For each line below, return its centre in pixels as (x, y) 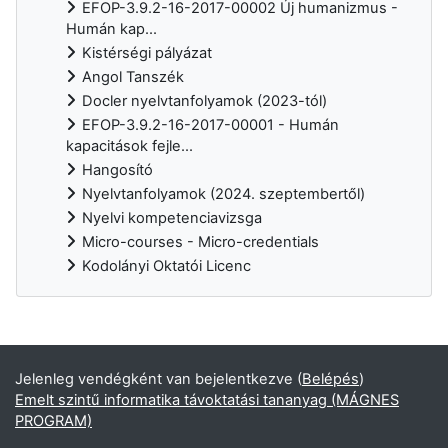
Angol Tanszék (133, 76)
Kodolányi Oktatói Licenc (166, 265)
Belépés (330, 379)
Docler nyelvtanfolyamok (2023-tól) (204, 100)
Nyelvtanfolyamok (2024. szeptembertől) (223, 193)
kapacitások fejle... (129, 145)
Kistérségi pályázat (147, 52)
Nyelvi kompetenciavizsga (172, 217)
